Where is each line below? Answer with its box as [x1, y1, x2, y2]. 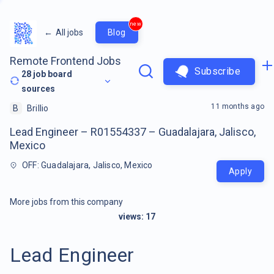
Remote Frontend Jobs [10, 54, 121, 67]
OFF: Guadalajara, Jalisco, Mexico [22, 160, 153, 170]
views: [119, 211, 146, 221]
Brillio [27, 103, 49, 113]
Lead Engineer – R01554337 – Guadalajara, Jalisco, [10, 125, 256, 138]
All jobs [56, 27, 83, 37]
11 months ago [211, 102, 264, 111]
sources [21, 83, 56, 94]
